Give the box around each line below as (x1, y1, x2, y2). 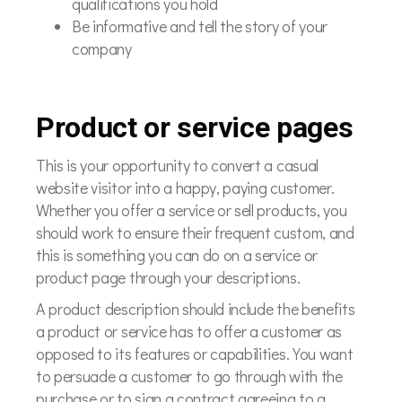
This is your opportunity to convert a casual (36, 153, 319, 176)
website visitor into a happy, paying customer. (36, 176, 335, 198)
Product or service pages (36, 110, 354, 144)
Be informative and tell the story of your (72, 14, 328, 37)
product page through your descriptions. (36, 266, 304, 288)
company (72, 37, 135, 59)
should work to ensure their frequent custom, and (36, 221, 354, 243)
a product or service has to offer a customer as (36, 320, 342, 342)
